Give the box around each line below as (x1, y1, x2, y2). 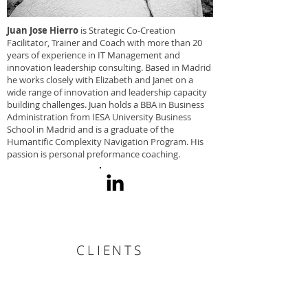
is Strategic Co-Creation (80, 24, 175, 36)
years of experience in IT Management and (7, 49, 180, 61)
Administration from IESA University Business (7, 111, 191, 123)
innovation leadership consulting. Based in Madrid (7, 61, 211, 74)
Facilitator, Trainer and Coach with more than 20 (7, 36, 202, 49)
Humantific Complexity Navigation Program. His (7, 135, 203, 148)
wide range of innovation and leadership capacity (7, 86, 207, 98)
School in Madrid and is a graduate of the (7, 123, 174, 135)
